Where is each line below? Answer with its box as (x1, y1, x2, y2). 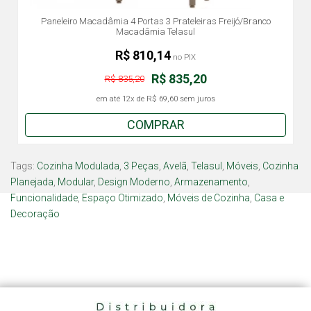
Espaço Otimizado (82, 192, 163, 203)
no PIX (171, 52, 196, 62)
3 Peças (124, 160, 159, 171)
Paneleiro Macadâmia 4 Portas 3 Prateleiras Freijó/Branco (40, 16, 271, 26)
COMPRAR (126, 117, 185, 132)
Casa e (254, 192, 284, 203)
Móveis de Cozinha (167, 192, 250, 203)
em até (96, 94, 122, 104)
